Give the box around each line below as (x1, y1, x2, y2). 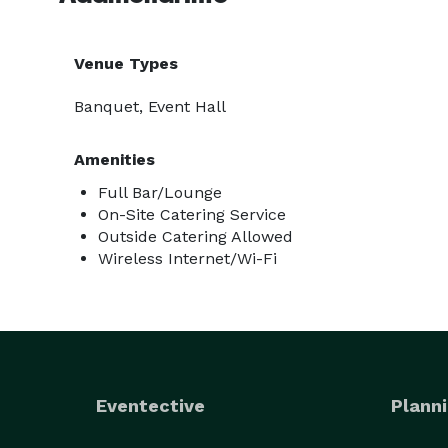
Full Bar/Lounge (98, 183, 222, 202)
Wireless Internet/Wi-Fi (98, 249, 277, 268)
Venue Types (74, 54, 178, 73)
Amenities (74, 150, 155, 169)
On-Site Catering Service (98, 205, 286, 224)
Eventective (96, 395, 205, 416)
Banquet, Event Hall (74, 97, 226, 116)
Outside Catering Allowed (98, 227, 293, 246)
